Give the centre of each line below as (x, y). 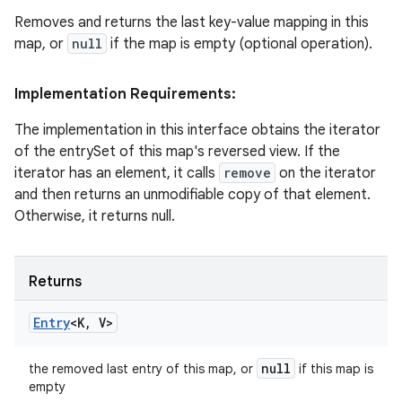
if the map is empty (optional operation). (240, 44)
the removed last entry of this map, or (143, 369)
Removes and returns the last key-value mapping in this (192, 22)
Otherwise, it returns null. (95, 216)
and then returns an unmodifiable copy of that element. (192, 195)
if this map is (334, 369)
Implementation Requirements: (125, 94)
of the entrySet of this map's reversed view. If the (177, 152)
